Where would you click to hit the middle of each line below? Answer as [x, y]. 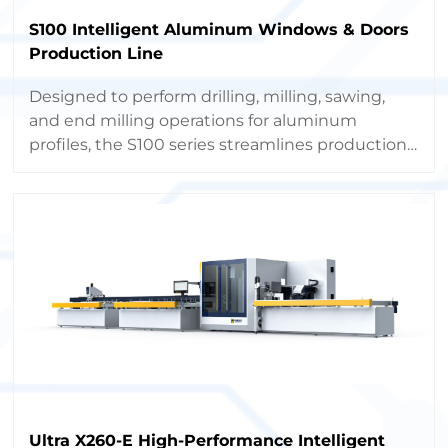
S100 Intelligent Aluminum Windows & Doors [219, 29]
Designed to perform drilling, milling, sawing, [207, 96]
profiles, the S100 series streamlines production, [220, 144]
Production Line [96, 53]
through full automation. [128, 192]
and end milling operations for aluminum [193, 120]
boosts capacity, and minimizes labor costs [198, 168]
